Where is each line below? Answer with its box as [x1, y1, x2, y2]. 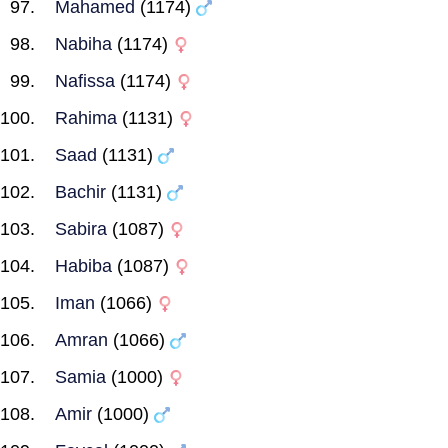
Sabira [55, 219, 107, 239]
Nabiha [55, 34, 112, 54]
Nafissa [55, 71, 115, 91]
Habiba [55, 256, 112, 276]
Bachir [55, 182, 106, 202]
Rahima [55, 108, 117, 128]
